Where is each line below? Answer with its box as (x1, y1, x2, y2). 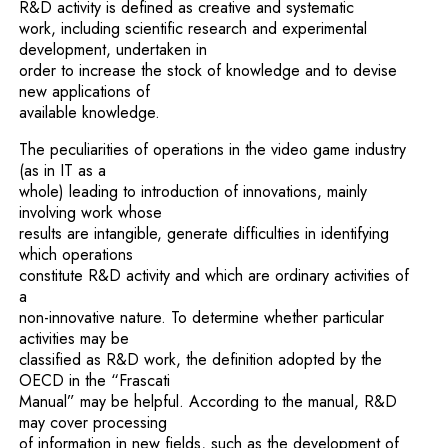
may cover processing (19, 411, 168, 434)
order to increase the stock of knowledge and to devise (19, 59, 398, 82)
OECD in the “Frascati (19, 369, 171, 392)
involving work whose (19, 201, 163, 224)
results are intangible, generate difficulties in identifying (19, 222, 390, 245)
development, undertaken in (19, 38, 208, 61)
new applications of (19, 80, 151, 103)
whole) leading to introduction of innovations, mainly (19, 180, 368, 203)
